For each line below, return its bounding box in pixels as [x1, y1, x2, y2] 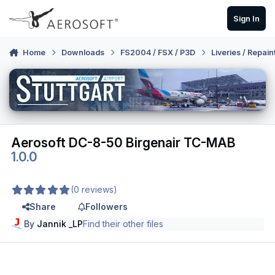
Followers [85, 201, 128, 212]
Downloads [61, 48, 105, 58]
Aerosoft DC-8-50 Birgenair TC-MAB [11, 134, 236, 150]
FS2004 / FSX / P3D [120, 48, 196, 58]
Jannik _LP [37, 219, 83, 230]
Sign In [233, 14, 260, 23]
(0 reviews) [70, 184, 117, 195]
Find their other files [83, 219, 164, 230]
